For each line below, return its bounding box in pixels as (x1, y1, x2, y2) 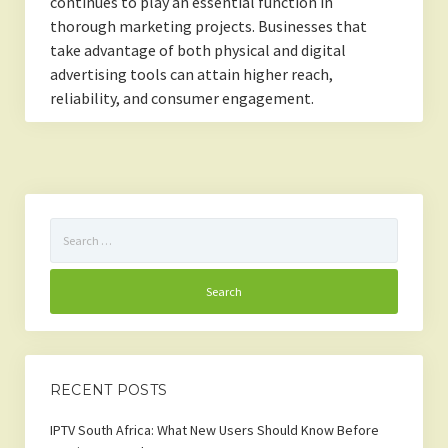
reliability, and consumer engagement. (49, 88, 314, 109)
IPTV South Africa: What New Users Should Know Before (49, 421, 379, 440)
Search (48, 219, 91, 238)
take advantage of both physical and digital (49, 40, 346, 61)
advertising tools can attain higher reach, (49, 64, 333, 85)
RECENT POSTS (49, 381, 168, 400)
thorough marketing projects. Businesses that (49, 16, 367, 37)
